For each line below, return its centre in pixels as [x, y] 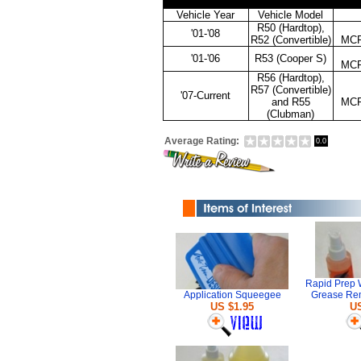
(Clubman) [290, 114]
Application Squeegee [232, 295]
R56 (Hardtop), [290, 78]
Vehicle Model [290, 15]
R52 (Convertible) [290, 40]
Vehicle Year [205, 15]
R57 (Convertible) [290, 90]
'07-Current [205, 95]
